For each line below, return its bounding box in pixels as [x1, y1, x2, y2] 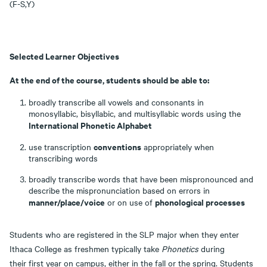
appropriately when [141, 141, 214, 153]
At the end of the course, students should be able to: [10, 73, 209, 86]
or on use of [105, 196, 155, 208]
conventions [94, 140, 141, 153]
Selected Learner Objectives [10, 49, 119, 62]
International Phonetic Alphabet [29, 119, 152, 131]
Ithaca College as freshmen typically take [10, 243, 162, 254]
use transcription [29, 141, 94, 153]
